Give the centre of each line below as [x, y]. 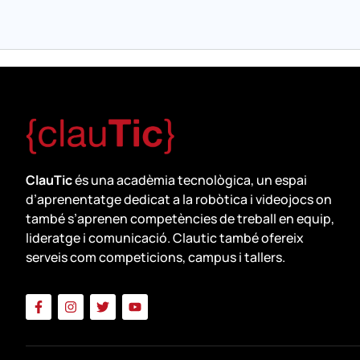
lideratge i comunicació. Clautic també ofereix [165, 237]
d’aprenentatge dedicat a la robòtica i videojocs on [179, 199]
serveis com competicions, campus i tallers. [155, 257]
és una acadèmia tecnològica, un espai [190, 180]
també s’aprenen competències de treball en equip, [180, 218]
